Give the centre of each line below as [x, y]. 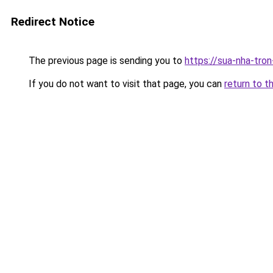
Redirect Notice [53, 22]
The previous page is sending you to [105, 61]
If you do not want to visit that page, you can [125, 84]
